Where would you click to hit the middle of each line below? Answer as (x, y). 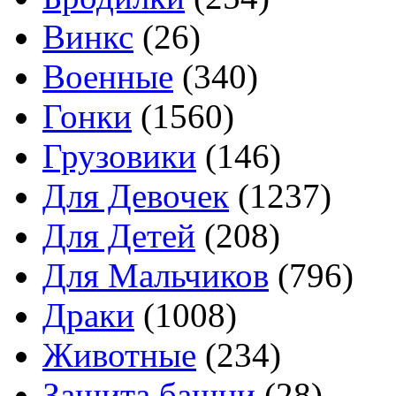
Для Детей (119, 236)
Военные (108, 76)
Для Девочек (136, 196)
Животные (119, 355)
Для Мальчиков (156, 275)
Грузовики (119, 156)
